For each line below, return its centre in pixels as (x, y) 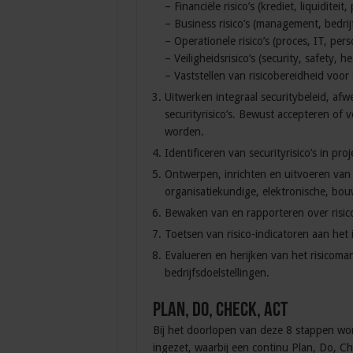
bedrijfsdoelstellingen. (217, 273)
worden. (184, 132)
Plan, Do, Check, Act (220, 311)
